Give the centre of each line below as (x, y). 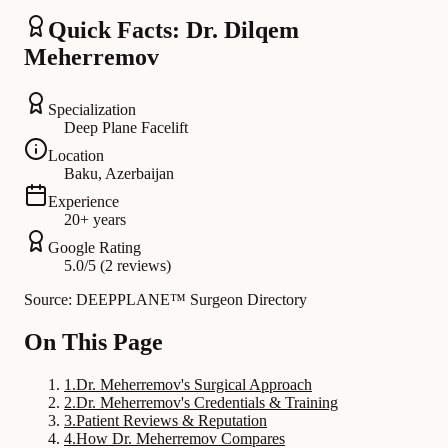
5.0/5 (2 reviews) (117, 266)
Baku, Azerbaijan (119, 174)
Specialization (92, 110)
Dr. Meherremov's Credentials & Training (207, 402)
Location (76, 156)
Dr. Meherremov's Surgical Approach (194, 384)
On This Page (93, 341)
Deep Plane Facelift (126, 128)
